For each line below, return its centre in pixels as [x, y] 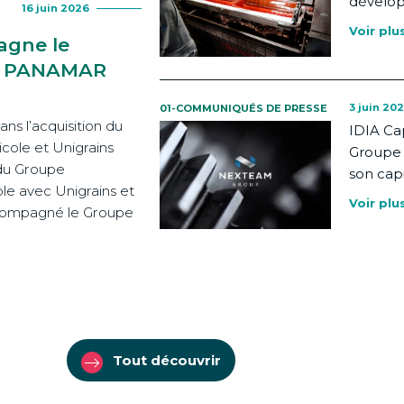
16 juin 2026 [55, 8]
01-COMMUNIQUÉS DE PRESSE [243, 108]
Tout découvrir [166, 360]
